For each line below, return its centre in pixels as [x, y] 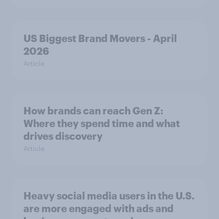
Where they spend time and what [102, 123]
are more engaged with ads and [99, 208]
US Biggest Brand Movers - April [100, 38]
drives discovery [63, 136]
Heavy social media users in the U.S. [109, 196]
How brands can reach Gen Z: [93, 110]
